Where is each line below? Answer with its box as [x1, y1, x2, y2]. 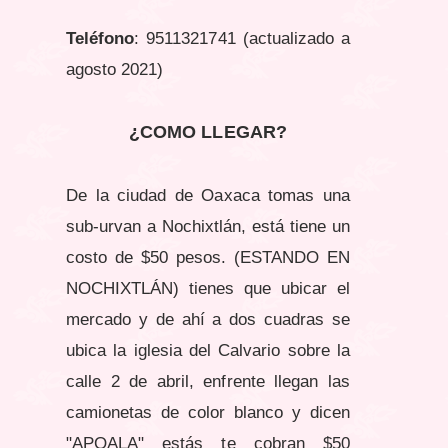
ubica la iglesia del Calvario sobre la [66, 341, 350, 361]
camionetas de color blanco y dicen [66, 403, 350, 423]
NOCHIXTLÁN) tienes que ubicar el [66, 279, 350, 299]
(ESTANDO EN [233, 248, 350, 268]
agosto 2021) [66, 60, 164, 80]
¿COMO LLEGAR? [129, 122, 287, 143]
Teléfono [66, 29, 135, 49]
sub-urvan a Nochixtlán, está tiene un [66, 217, 350, 237]
